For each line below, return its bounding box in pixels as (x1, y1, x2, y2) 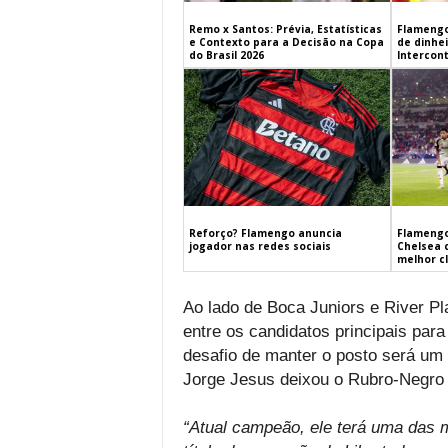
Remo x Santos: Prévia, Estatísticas (188, 21, 382, 36)
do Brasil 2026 (188, 47, 264, 62)
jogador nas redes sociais (188, 239, 331, 254)
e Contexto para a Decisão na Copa (188, 34, 384, 49)
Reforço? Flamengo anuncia (188, 226, 342, 241)
